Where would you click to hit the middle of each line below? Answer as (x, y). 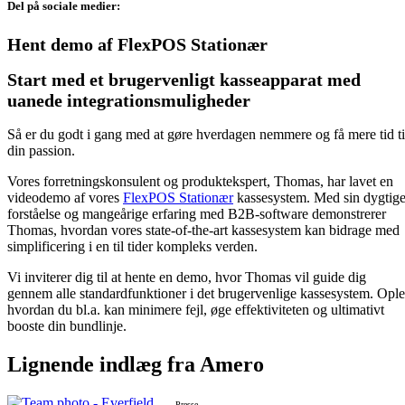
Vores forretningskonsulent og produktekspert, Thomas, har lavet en (200, 181)
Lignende (53, 364)
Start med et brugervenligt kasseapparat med (184, 80)
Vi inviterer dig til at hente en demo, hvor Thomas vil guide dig (187, 277)
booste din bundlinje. (67, 325)
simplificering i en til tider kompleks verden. (134, 246)
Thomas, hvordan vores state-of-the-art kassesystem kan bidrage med (203, 230)
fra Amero (213, 364)
